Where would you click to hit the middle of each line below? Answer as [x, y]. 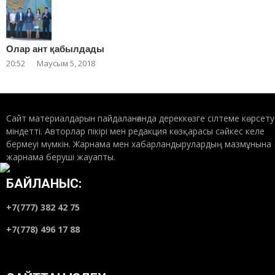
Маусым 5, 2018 [66, 64]
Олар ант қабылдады [55, 49]
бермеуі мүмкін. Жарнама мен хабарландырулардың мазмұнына [139, 144]
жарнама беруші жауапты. [61, 157]
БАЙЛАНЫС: [44, 183]
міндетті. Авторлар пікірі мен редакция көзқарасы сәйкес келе [136, 131]
